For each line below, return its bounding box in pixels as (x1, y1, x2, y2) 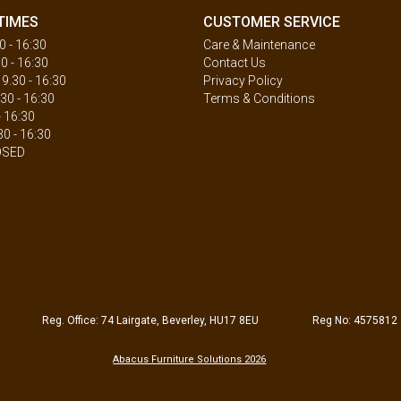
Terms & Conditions (202, 91, 315, 106)
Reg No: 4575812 (311, 314, 397, 327)
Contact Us (202, 55, 266, 70)
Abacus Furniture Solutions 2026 (113, 354, 267, 365)
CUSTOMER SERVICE (202, 13, 340, 30)
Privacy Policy (202, 73, 283, 88)
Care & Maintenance (202, 38, 315, 52)
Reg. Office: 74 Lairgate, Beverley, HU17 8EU (41, 314, 259, 327)
